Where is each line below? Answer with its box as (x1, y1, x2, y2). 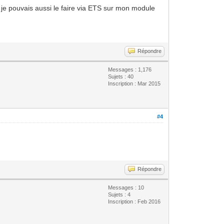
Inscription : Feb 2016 (108, 198, 161, 204)
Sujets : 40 (108, 73, 134, 79)
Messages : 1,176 (108, 66, 152, 72)
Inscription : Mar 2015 (108, 80, 161, 86)
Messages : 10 (108, 184, 144, 190)
